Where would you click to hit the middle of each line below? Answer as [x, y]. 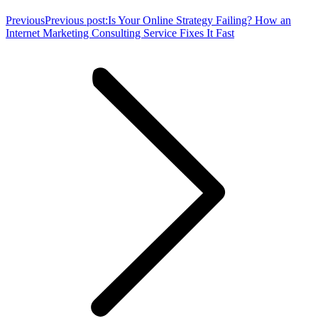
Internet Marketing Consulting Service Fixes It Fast [120, 33]
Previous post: [76, 21]
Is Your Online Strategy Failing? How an [199, 21]
